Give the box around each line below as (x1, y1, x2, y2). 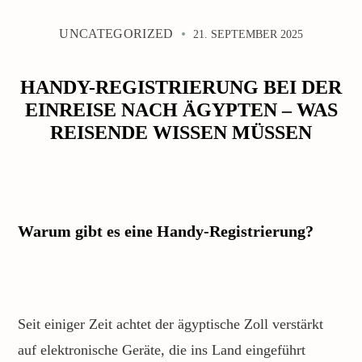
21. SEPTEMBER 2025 (189, 28, 303, 40)
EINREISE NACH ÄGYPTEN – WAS (24, 99, 338, 120)
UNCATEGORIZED (59, 27, 174, 40)
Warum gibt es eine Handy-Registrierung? (18, 222, 314, 240)
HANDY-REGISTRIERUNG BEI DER (20, 77, 342, 98)
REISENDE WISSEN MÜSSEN (50, 122, 312, 143)
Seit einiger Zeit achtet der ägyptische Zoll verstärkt (18, 316, 323, 332)
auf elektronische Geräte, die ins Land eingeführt (18, 342, 305, 358)
